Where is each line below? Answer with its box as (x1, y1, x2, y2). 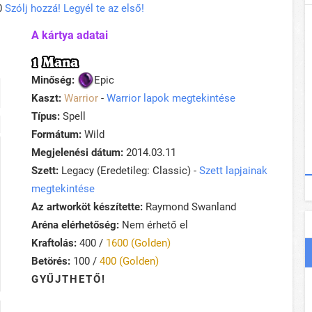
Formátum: (31, 128, 81, 141)
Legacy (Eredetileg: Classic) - (58, 164, 199, 178)
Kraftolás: (31, 237, 77, 250)
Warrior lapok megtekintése (107, 92, 235, 105)
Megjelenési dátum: (31, 146, 123, 159)
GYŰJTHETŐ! (31, 273, 106, 286)
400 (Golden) (100, 255, 159, 268)
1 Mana (31, 55, 78, 70)
